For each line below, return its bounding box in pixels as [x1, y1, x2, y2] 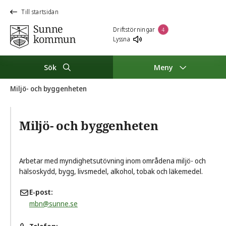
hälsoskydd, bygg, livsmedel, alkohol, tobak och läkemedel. [19, 166, 203, 176]
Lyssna [113, 35, 130, 43]
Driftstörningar [113, 25, 155, 34]
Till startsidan [21, 8, 59, 16]
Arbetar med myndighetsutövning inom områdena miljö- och [19, 156, 206, 165]
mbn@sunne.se [29, 199, 78, 208]
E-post [29, 187, 51, 197]
